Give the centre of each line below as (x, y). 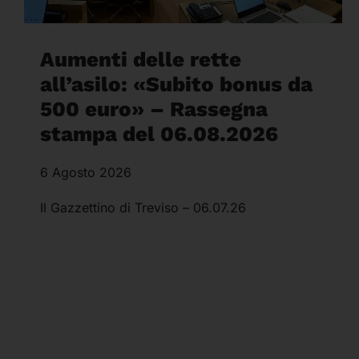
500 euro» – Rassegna (154, 109)
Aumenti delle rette (141, 60)
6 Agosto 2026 (86, 173)
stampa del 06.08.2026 (159, 134)
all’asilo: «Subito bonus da (176, 85)
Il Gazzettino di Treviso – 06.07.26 (143, 208)
